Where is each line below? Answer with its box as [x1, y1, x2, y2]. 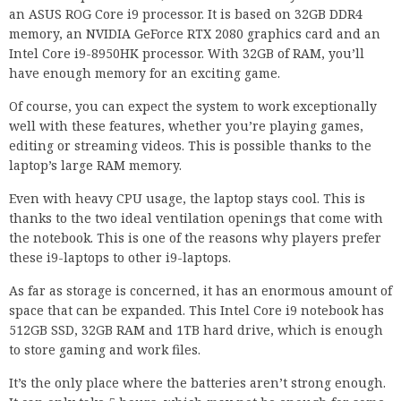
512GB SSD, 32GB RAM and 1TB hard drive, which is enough [9, 321, 383, 339]
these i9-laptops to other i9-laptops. [9, 249, 231, 267]
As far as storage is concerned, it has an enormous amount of [9, 282, 392, 300]
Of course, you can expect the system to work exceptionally [9, 98, 377, 115]
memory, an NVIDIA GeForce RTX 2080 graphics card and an [9, 25, 380, 43]
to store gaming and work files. [9, 341, 200, 359]
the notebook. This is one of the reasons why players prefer [9, 229, 381, 247]
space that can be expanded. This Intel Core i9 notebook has [9, 302, 384, 320]
